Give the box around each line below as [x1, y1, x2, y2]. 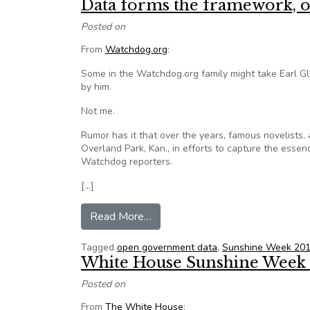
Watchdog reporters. [81, 155, 172, 168]
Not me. [81, 104, 115, 118]
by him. [81, 80, 111, 93]
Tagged [81, 241, 117, 254]
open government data [117, 241, 217, 254]
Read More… [90, 209, 152, 224]
